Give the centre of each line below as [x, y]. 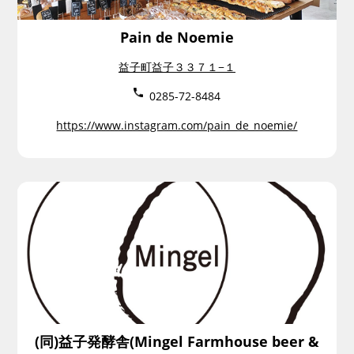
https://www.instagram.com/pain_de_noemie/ [177, 125]
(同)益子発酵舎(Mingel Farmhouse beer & [177, 341]
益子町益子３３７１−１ [177, 67]
